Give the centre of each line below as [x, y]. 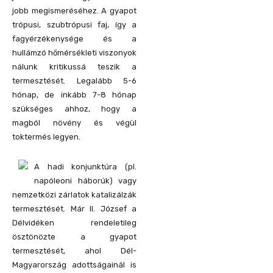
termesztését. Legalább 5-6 [74, 80]
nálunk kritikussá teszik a [74, 66]
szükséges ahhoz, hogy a [74, 108]
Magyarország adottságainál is [74, 264]
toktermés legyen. [46, 136]
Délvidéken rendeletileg [74, 222]
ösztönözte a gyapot [74, 236]
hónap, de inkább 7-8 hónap [74, 94]
